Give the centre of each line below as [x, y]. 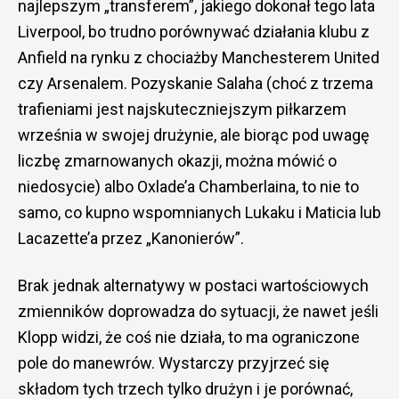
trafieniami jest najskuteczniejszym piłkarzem [182, 110]
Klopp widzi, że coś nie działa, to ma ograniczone [189, 338]
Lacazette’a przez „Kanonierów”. [131, 239]
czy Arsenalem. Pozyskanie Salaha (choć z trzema [195, 84]
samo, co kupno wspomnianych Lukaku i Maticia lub [199, 213]
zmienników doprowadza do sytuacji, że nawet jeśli [198, 312]
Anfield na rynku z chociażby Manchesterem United [199, 58]
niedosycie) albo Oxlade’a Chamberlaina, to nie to [188, 187]
